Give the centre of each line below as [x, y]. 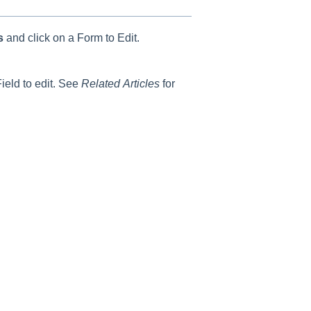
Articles [141, 83]
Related [100, 83]
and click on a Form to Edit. [73, 37]
